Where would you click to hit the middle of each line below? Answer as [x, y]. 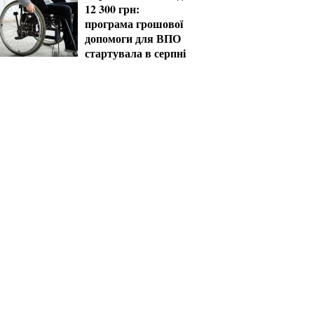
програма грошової [134, 23]
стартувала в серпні [135, 53]
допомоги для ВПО [133, 38]
